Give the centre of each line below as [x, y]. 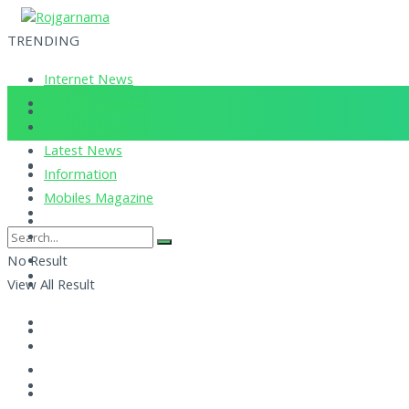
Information [80, 176]
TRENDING [43, 43]
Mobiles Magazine [99, 200]
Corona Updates [94, 105]
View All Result [51, 287]
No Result [37, 263]
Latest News [83, 152]
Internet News [89, 81]
